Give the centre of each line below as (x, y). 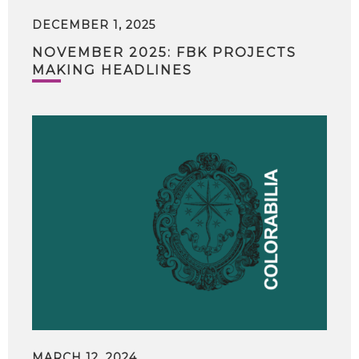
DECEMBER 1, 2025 (94, 25)
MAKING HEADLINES (112, 70)
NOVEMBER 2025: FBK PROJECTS (164, 52)
